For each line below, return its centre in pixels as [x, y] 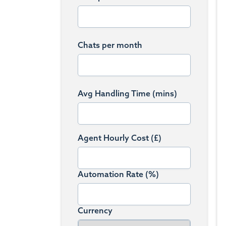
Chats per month [110, 45]
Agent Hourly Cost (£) [120, 138]
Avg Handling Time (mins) [127, 93]
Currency [95, 210]
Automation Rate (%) [118, 174]
